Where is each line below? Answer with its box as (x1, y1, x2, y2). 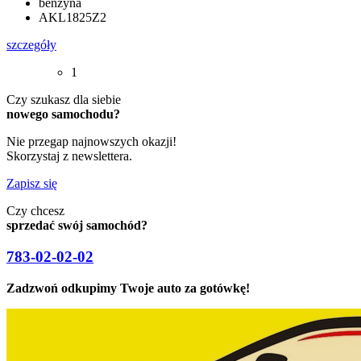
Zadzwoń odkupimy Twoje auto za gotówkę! (6, 280, 250, 295)
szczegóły (6, 38, 56, 52)
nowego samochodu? (6, 107, 120, 122)
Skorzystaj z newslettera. (6, 149, 132, 164)
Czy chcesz (6, 204, 64, 218)
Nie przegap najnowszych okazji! (6, 135, 176, 149)
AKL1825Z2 (39, 10, 106, 25)
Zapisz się (6, 176, 57, 191)
